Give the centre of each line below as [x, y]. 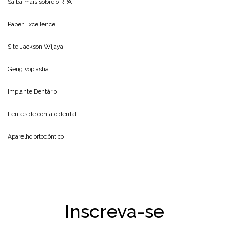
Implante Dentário [32, 92]
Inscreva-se [114, 211]
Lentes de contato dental [42, 114]
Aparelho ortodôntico [36, 137]
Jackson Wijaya [42, 47]
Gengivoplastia [28, 69]
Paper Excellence [31, 24]
